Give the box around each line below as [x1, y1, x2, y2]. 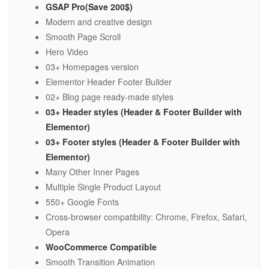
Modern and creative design [46, 16, 152, 28]
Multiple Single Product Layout [46, 181, 161, 193]
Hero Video [46, 46, 88, 58]
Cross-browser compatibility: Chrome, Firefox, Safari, [46, 211, 247, 223]
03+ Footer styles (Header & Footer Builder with [46, 136, 240, 148]
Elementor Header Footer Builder [46, 76, 172, 88]
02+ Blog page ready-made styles [46, 91, 174, 103]
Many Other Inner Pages [46, 166, 139, 178]
